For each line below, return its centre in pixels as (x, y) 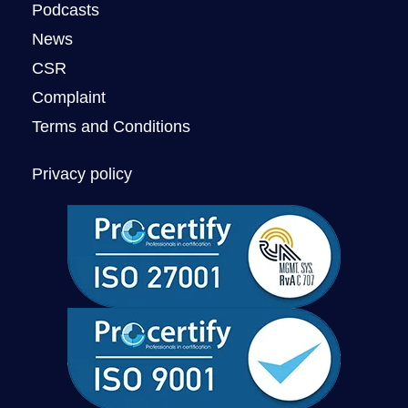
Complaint (69, 97)
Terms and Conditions (111, 126)
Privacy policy (82, 173)
